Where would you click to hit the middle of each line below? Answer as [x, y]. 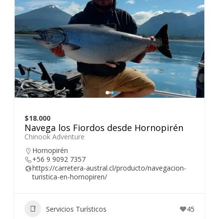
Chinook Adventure [55, 137]
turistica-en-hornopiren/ [70, 177]
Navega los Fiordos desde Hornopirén [104, 128]
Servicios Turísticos [76, 209]
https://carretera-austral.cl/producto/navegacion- [109, 168]
